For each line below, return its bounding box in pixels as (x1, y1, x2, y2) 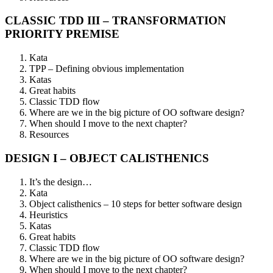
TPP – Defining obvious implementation (29, 63, 184, 74)
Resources (29, 129, 69, 140)
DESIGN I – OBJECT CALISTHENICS (5, 151, 209, 165)
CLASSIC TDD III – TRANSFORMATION (5, 14, 226, 27)
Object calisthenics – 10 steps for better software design (29, 198, 242, 209)
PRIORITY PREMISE (5, 27, 119, 41)
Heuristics (29, 209, 68, 220)
